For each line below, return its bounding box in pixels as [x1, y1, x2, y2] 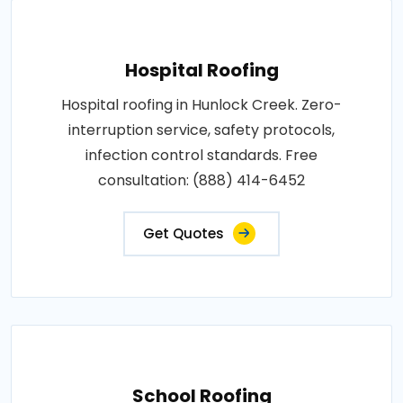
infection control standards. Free [85, 144, 318, 166]
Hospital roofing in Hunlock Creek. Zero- [61, 94, 342, 115]
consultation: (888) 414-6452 [98, 169, 305, 191]
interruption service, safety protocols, [68, 119, 335, 140]
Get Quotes [143, 223, 224, 243]
